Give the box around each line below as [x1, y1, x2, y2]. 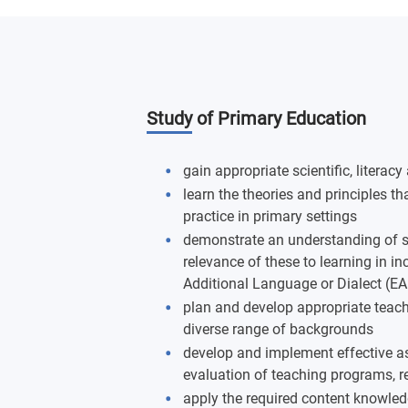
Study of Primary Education [147, 107, 366, 129]
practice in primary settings [183, 208, 357, 225]
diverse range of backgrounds [183, 321, 373, 338]
